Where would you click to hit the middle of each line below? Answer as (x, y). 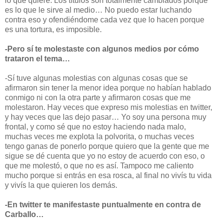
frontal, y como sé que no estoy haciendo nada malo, (95, 127)
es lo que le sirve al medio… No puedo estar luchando (98, 10)
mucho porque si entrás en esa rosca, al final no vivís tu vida (108, 175)
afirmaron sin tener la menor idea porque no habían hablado (108, 88)
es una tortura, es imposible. (53, 29)
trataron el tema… (37, 58)
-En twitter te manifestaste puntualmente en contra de (103, 204)
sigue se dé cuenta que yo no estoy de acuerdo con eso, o (105, 156)
